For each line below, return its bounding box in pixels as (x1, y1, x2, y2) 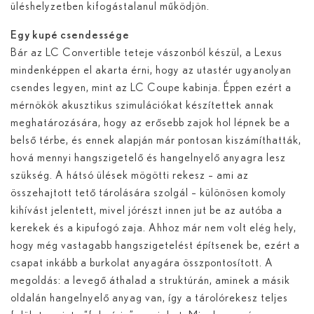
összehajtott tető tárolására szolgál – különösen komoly (11, 186, 287, 198)
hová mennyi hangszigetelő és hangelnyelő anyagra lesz (11, 151, 286, 163)
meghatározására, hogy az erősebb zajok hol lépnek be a (11, 116, 290, 128)
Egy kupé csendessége (11, 29, 130, 41)
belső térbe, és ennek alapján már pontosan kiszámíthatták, (11, 134, 301, 146)
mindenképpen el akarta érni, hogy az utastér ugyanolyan (11, 64, 292, 76)
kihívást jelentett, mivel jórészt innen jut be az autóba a (11, 204, 282, 216)
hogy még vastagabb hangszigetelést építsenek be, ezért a (11, 239, 300, 251)
